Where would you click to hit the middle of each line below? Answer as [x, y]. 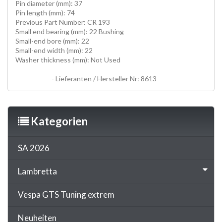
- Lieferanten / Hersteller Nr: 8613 [103, 78]
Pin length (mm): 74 [45, 12]
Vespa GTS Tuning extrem [66, 194]
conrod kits [33, 78]
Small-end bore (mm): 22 [52, 41]
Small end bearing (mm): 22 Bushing [70, 31]
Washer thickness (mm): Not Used [68, 59]
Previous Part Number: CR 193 [63, 22]
